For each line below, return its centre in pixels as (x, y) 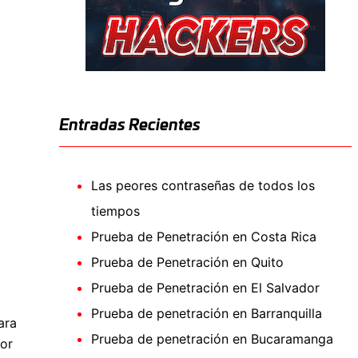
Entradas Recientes (129, 125)
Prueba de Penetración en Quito (187, 262)
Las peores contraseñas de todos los (203, 185)
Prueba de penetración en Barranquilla (206, 313)
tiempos (115, 211)
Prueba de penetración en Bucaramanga (212, 338)
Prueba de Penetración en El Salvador (205, 287)
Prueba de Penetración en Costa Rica (203, 236)
